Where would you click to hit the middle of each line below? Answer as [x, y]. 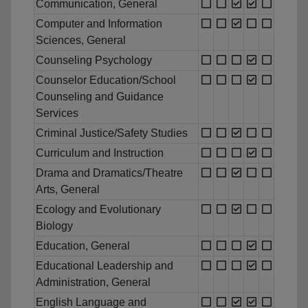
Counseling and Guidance [100, 97]
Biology [54, 226]
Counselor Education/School [106, 80]
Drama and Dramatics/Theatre [109, 173]
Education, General [83, 246]
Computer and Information [99, 24]
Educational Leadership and [104, 266]
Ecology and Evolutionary [98, 210]
